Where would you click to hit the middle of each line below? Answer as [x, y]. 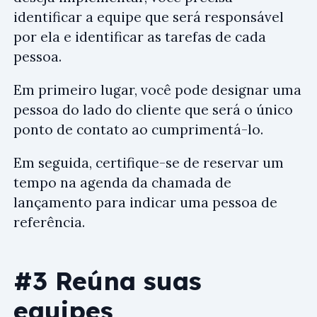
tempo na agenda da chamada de [122, 183]
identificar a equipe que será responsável [149, 17]
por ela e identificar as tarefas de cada [140, 37]
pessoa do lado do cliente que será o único [153, 110]
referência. [49, 223]
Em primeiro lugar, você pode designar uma [157, 90]
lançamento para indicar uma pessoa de [145, 203]
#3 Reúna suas [108, 280]
